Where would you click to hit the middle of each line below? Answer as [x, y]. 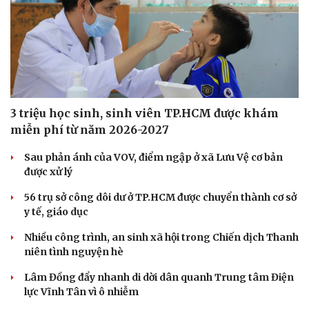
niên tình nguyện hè [74, 251]
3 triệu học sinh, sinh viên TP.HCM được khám [144, 113]
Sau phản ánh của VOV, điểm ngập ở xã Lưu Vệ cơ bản [153, 157]
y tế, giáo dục [56, 211]
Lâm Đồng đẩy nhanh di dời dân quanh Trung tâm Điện [159, 277]
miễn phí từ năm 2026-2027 [90, 129]
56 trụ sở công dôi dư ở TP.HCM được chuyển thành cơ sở [160, 197]
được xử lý [48, 171]
